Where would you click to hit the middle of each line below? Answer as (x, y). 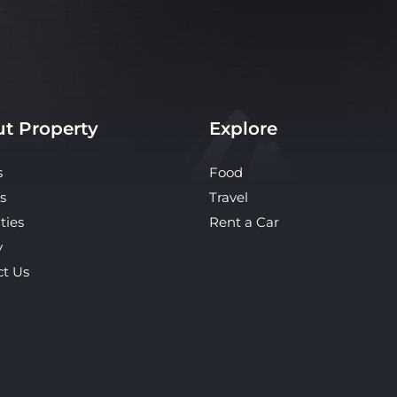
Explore (243, 104)
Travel (229, 172)
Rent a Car (244, 197)
